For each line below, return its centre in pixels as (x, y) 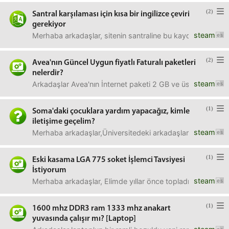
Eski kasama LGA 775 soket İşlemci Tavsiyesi (109, 160)
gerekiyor (49, 25)
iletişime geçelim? (64, 122)
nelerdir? (48, 73)
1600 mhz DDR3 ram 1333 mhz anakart (101, 209)
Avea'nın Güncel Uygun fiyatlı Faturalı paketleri (114, 63)
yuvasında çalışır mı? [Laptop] (84, 219)
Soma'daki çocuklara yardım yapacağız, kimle (111, 111)
